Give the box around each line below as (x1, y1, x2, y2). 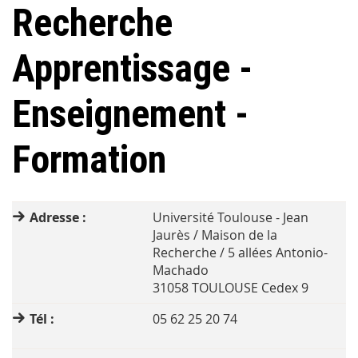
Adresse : (30, 209, 87, 227)
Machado (153, 261, 209, 280)
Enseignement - (12, 91, 249, 137)
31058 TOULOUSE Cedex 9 (153, 279, 309, 297)
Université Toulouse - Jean (153, 209, 309, 227)
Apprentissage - (12, 46, 253, 92)
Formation (12, 137, 166, 183)
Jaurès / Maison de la (153, 226, 278, 245)
